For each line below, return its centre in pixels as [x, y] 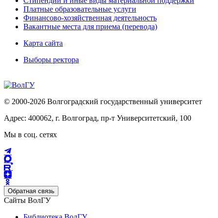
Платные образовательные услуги [80, 9]
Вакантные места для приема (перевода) [90, 27]
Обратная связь [31, 191]
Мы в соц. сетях [30, 135]
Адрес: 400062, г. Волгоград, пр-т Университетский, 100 [98, 118]
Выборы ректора [51, 60]
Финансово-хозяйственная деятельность [90, 18]
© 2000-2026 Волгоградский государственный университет [103, 102]
